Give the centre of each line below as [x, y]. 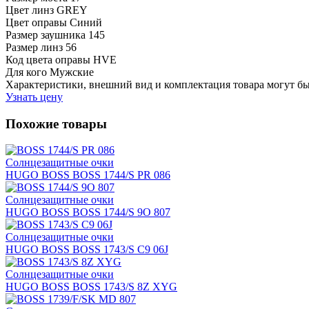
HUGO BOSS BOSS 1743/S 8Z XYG [91, 287]
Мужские [72, 72]
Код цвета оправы [48, 59]
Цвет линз [30, 10]
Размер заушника [46, 34]
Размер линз [34, 47]
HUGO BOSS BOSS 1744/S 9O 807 [88, 212]
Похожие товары [56, 123]
